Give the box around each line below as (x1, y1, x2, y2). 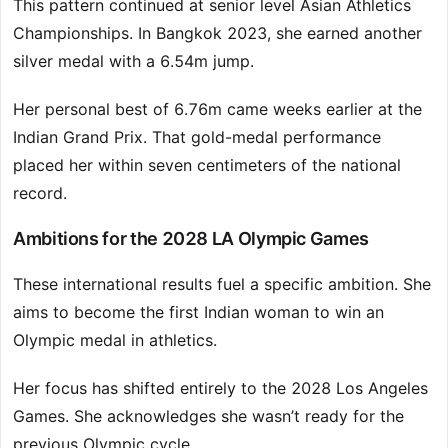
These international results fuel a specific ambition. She (13, 274, 431, 295)
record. (13, 183, 67, 204)
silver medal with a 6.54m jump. (13, 51, 254, 72)
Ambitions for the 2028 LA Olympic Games (13, 228, 369, 250)
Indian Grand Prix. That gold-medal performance (13, 127, 381, 148)
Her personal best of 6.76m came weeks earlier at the (13, 99, 422, 120)
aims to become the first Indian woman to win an (13, 302, 384, 323)
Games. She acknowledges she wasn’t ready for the (13, 406, 404, 427)
